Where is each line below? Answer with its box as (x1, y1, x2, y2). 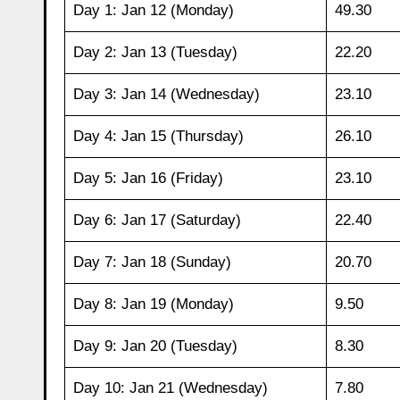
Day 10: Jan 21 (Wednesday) (72, 379, 268, 396)
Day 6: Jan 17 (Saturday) (72, 211, 241, 229)
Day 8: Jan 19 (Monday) (72, 295, 234, 312)
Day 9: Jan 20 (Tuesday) (72, 337, 237, 354)
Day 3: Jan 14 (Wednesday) (72, 85, 260, 103)
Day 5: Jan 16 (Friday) (72, 169, 223, 187)
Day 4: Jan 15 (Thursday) (72, 127, 244, 145)
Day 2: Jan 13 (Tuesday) (72, 43, 237, 61)
